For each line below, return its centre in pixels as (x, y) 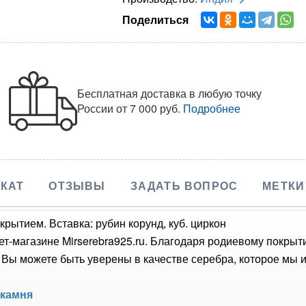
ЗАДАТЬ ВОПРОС (184, 185)
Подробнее (212, 108)
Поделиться (158, 19)
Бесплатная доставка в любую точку (170, 93)
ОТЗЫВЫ (77, 185)
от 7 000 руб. (149, 108)
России (97, 108)
